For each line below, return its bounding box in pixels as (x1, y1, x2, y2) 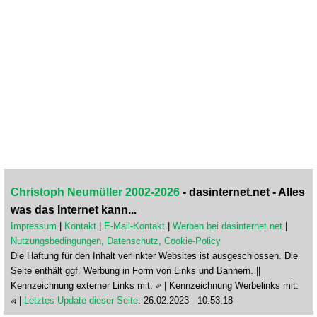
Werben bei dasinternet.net (173, 221, 282, 232)
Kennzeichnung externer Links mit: (11, 280, 156, 292)
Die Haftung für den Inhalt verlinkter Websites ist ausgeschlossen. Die (11, 250, 298, 262)
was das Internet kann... (11, 204, 137, 217)
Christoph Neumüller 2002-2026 (11, 186, 180, 199)
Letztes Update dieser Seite (24, 295, 138, 306)
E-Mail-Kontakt (104, 221, 165, 232)
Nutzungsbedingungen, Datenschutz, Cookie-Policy (11, 236, 221, 247)
